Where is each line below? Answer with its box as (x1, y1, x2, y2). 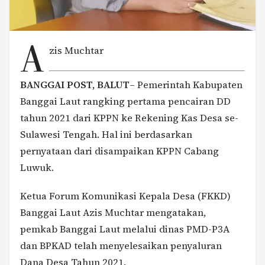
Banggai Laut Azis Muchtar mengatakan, (20, 205, 206, 219)
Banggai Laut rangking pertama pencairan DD (20, 94, 231, 108)
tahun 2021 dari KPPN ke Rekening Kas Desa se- (20, 111, 238, 125)
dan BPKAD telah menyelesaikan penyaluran (20, 238, 222, 253)
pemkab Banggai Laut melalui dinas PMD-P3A (20, 222, 230, 236)
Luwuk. (20, 160, 54, 174)
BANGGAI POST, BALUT (20, 77, 130, 92)
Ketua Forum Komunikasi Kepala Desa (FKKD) (20, 189, 231, 203)
